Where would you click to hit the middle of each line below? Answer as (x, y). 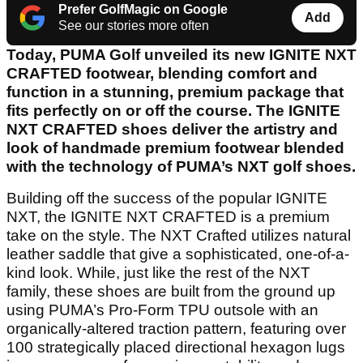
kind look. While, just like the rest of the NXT (158, 273)
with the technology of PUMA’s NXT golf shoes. (181, 167)
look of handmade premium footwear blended (175, 148)
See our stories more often (134, 26)
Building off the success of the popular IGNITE (167, 199)
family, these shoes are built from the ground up (171, 292)
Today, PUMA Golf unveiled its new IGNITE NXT (181, 55)
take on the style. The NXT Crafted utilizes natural (179, 236)
